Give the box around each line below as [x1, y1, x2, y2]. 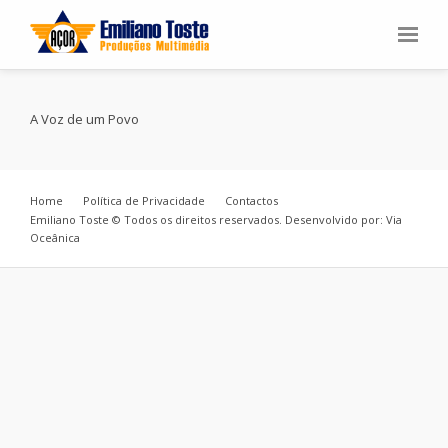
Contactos [225, 193, 278, 208]
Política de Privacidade [83, 193, 205, 208]
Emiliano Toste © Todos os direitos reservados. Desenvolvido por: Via [30, 212, 402, 227]
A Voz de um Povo [30, 109, 139, 128]
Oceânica [30, 230, 80, 245]
